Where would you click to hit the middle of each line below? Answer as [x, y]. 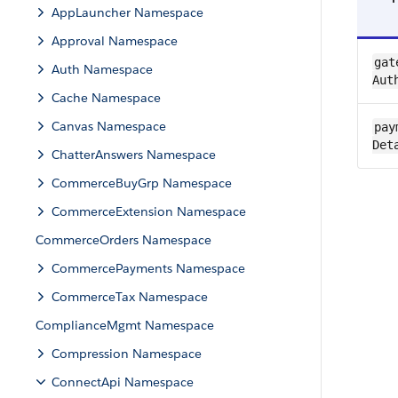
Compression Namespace [127, 354]
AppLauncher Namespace [127, 12]
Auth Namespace [102, 69]
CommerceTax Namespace [130, 297]
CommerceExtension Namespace [149, 211]
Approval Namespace [115, 41]
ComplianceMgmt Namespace [125, 325]
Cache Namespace [106, 98]
